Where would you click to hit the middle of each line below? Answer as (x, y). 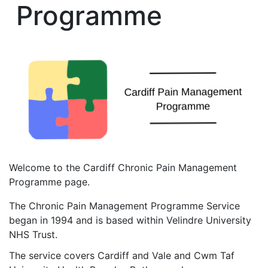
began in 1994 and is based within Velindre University (130, 220)
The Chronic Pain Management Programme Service (124, 205)
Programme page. (49, 182)
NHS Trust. (35, 234)
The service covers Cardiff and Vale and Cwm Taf (122, 255)
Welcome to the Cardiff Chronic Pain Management (123, 167)
